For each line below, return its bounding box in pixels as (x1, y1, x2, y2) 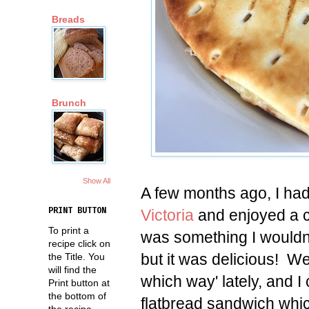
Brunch (52, 97, 86, 109)
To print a (48, 224, 89, 236)
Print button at (48, 277, 110, 288)
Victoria (141, 206, 194, 224)
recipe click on (48, 237, 110, 249)
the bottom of (48, 290, 106, 301)
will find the (48, 263, 97, 275)
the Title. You (48, 250, 105, 262)
